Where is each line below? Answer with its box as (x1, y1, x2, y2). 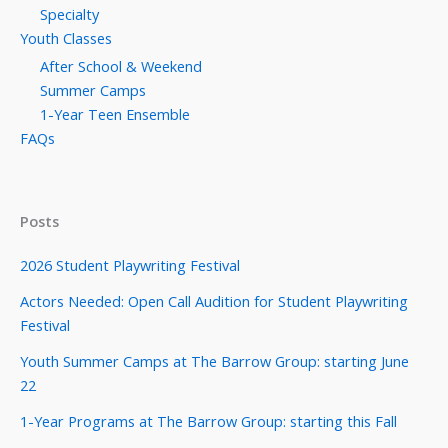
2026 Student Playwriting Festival (20, 255, 240, 275)
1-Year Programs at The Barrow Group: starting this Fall (20, 411, 397, 431)
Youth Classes (20, 28, 112, 49)
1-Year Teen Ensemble (40, 103, 190, 124)
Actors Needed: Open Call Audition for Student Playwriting (20, 291, 408, 311)
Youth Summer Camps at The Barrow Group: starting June (20, 351, 409, 371)
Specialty (40, 4, 99, 25)
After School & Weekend (40, 55, 202, 76)
